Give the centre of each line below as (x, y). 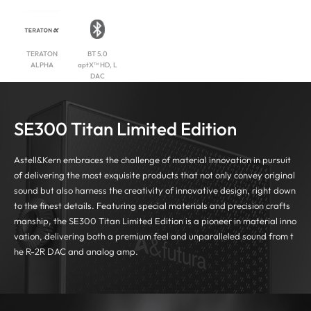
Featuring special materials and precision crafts (193, 205)
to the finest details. (55, 205)
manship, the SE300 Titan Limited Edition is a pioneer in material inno (155, 220)
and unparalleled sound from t (232, 236)
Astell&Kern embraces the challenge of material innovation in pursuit (152, 159)
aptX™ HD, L (97, 65)
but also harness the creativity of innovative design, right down (168, 190)
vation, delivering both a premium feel (92, 236)
